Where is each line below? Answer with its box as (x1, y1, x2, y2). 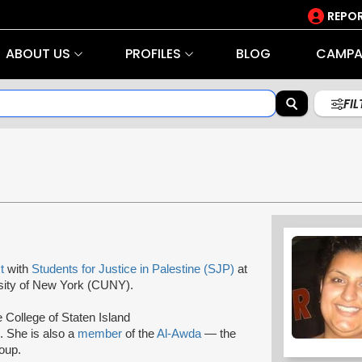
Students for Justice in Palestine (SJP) (32, 262, 234, 276)
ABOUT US (5, 44, 70, 63)
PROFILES (124, 44, 181, 63)
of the (125, 326, 157, 340)
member (78, 326, 125, 340)
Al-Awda (157, 326, 201, 340)
